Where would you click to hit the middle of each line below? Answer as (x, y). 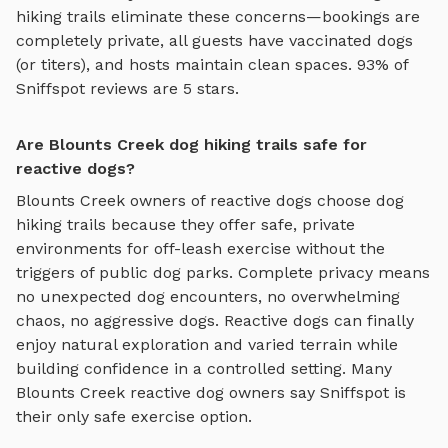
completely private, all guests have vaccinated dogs (214, 40)
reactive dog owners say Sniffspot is (265, 392)
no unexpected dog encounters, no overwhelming (208, 296)
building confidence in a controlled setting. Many (204, 368)
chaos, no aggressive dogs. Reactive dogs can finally (215, 320)
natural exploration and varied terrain (206, 344)
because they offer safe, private (230, 224)
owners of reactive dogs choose (250, 200)
